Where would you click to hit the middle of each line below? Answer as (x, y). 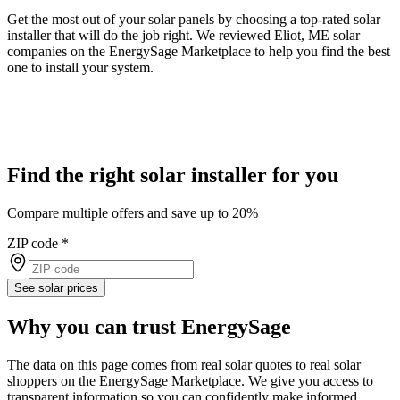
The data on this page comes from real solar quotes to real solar (184, 364)
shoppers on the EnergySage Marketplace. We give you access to (190, 380)
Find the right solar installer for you (173, 175)
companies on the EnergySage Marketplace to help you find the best (199, 51)
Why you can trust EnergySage (149, 326)
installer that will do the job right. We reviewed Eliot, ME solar (183, 35)
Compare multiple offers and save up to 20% (133, 212)
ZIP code (33, 243)
